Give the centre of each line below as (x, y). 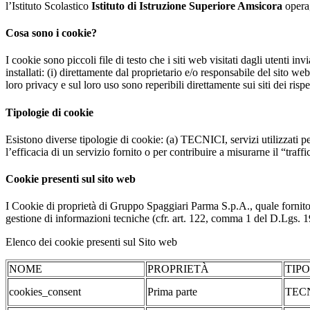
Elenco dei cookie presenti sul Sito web (91, 242)
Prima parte (172, 292)
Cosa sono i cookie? (51, 33)
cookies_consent (45, 292)
